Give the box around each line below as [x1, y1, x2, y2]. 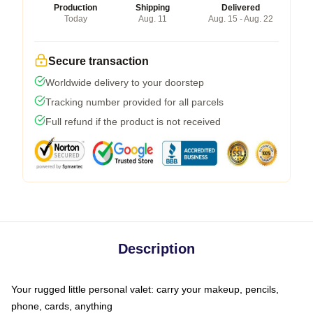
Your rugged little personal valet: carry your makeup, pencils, [11, 284, 279, 296]
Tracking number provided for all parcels [45, 96, 224, 108]
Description [118, 241, 195, 257]
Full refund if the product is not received [45, 116, 221, 128]
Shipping [136, 3, 170, 13]
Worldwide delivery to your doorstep [45, 77, 204, 89]
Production [54, 3, 97, 13]
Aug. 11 [138, 14, 167, 24]
